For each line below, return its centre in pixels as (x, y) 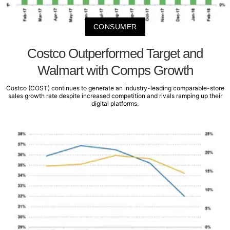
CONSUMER (115, 26)
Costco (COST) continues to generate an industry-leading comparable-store (115, 88)
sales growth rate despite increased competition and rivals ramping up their (115, 95)
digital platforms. (115, 103)
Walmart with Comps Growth (115, 70)
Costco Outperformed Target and (115, 53)
